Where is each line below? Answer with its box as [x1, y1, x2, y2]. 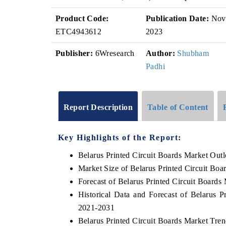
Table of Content [147, 102, 208, 111]
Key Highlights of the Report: [58, 133, 182, 142]
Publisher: [55, 49, 93, 58]
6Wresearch [93, 49, 135, 58]
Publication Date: [146, 14, 209, 23]
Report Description [63, 102, 133, 111]
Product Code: [55, 14, 109, 23]
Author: [146, 49, 175, 58]
